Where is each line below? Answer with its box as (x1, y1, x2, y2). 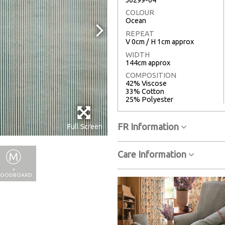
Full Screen (67, 123, 102, 131)
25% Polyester (126, 95, 173, 104)
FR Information (118, 122, 181, 132)
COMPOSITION (126, 71, 176, 80)
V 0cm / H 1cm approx (126, 38, 194, 46)
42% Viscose (126, 79, 167, 88)
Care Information (118, 149, 188, 160)
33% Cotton (126, 87, 164, 96)
